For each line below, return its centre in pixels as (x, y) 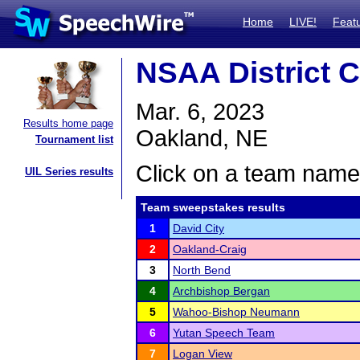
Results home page (68, 123)
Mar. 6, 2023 (200, 112)
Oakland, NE (202, 138)
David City (198, 228)
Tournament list (74, 139)
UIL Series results (69, 172)
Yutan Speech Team (224, 333)
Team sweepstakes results (213, 207)
